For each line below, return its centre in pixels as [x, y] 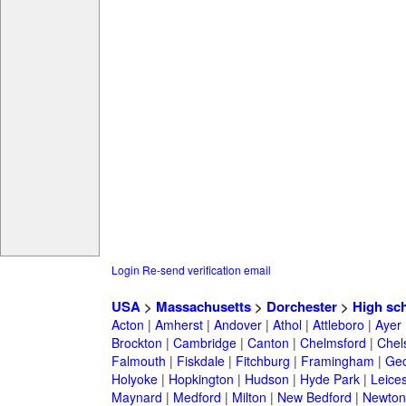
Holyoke [134, 379]
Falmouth [138, 361]
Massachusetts [203, 307]
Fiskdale [200, 361]
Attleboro [338, 325]
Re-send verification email [206, 270]
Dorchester [301, 307]
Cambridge [204, 343]
